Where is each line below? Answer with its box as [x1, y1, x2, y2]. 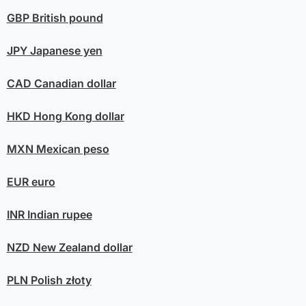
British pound [29, 11, 103, 25]
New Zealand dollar [29, 240, 133, 255]
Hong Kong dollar [30, 109, 124, 124]
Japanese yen [27, 44, 102, 58]
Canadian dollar [31, 76, 116, 91]
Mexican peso [33, 142, 109, 156]
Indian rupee [24, 208, 92, 222]
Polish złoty [27, 273, 92, 288]
